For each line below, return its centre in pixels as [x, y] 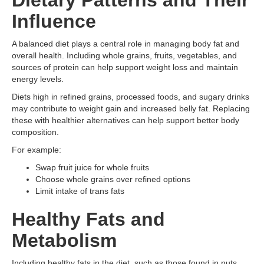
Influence [54, 21]
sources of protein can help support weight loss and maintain [125, 67]
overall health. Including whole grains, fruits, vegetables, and [124, 55]
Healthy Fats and [88, 219]
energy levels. [38, 79]
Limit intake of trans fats [80, 191]
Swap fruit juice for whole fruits [92, 167]
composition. [35, 132]
